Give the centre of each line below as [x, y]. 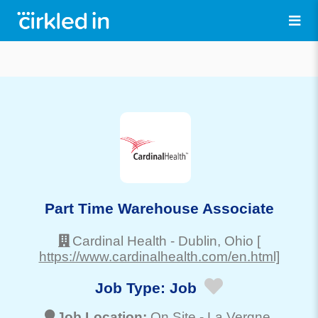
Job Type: [132, 288]
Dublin [197, 241]
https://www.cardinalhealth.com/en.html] [159, 256]
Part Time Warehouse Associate [159, 208]
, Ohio [235, 241]
